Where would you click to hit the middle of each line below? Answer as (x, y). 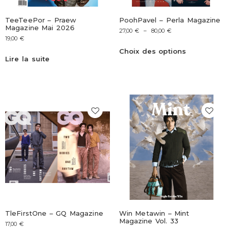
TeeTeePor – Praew (41, 20)
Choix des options (153, 51)
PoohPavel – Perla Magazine (170, 20)
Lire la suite (28, 59)
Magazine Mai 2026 (40, 28)
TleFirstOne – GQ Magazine (54, 213)
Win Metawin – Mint (154, 213)
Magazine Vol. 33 (148, 221)
